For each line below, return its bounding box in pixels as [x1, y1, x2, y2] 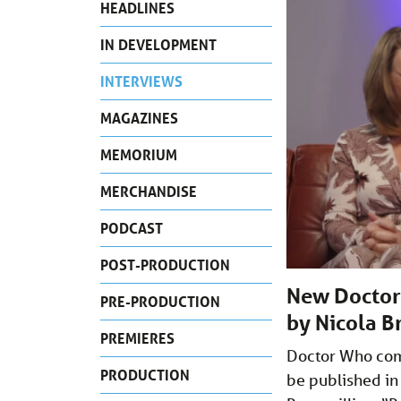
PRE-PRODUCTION [100, 291, 220, 311]
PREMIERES [100, 328, 175, 347]
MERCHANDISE [100, 181, 197, 200]
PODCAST [100, 218, 163, 237]
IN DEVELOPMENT [100, 34, 217, 54]
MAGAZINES [100, 107, 178, 127]
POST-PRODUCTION [100, 254, 230, 274]
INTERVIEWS [100, 71, 183, 90]
